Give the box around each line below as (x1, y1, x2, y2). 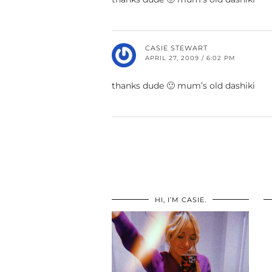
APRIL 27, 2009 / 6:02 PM (145, 54, 236, 63)
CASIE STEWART (145, 44, 208, 53)
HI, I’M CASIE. (154, 195, 206, 205)
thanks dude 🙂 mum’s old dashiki (112, 80, 255, 92)
